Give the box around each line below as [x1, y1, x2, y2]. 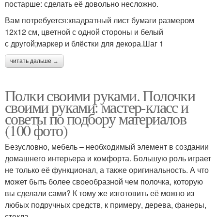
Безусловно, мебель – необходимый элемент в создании [5, 140, 209, 152]
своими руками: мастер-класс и [5, 96, 188, 117]
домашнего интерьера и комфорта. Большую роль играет [5, 152, 211, 164]
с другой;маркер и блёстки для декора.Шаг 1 [5, 37, 164, 49]
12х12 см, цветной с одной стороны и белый [5, 26, 163, 37]
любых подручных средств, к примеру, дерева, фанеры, [5, 199, 206, 210]
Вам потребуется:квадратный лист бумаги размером [5, 14, 194, 26]
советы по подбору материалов [5, 108, 186, 129]
